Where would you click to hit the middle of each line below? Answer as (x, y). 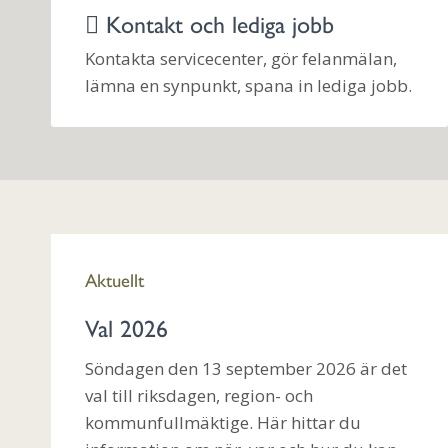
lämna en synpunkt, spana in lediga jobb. (248, 86)
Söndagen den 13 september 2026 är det (246, 368)
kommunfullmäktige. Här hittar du (223, 422)
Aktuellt (114, 279)
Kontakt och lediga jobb (216, 22)
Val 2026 (126, 327)
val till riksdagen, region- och (199, 395)
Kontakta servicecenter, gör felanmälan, (241, 59)
